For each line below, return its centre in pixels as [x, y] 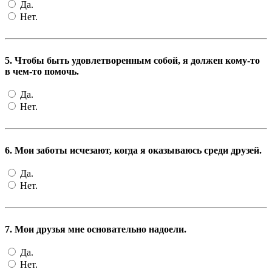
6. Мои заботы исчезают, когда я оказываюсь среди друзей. [133, 150]
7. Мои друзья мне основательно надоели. [96, 229]
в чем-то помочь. [42, 71]
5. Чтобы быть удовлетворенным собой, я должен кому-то [132, 60]
